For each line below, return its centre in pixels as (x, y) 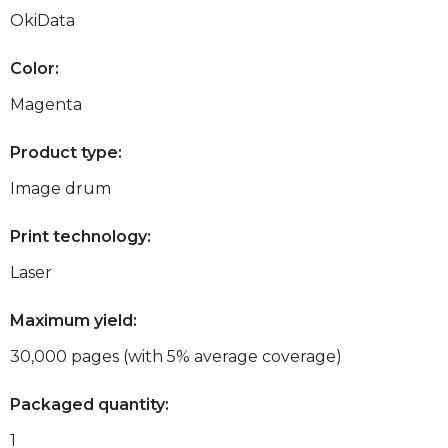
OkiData (42, 20)
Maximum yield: (73, 320)
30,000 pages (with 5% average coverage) (176, 356)
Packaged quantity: (89, 404)
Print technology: (80, 236)
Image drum (60, 188)
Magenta (46, 104)
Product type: (66, 152)
